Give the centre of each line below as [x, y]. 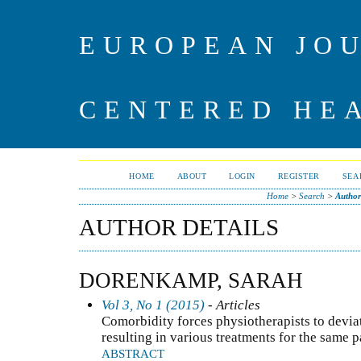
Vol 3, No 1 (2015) [153, 305]
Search [311, 196]
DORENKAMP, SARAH [191, 280]
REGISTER [299, 176]
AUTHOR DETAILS [179, 227]
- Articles [232, 305]
